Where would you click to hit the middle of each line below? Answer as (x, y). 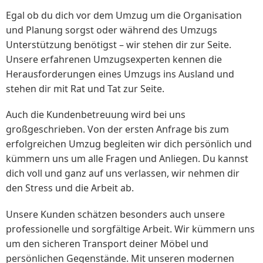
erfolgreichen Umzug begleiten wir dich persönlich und (129, 144)
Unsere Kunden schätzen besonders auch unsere (115, 214)
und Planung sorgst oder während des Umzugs (112, 30)
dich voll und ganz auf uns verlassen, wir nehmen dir (123, 173)
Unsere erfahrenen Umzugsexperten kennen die (114, 60)
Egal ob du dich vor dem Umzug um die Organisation (124, 16)
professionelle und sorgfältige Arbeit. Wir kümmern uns (130, 229)
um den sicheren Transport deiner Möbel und (107, 243)
